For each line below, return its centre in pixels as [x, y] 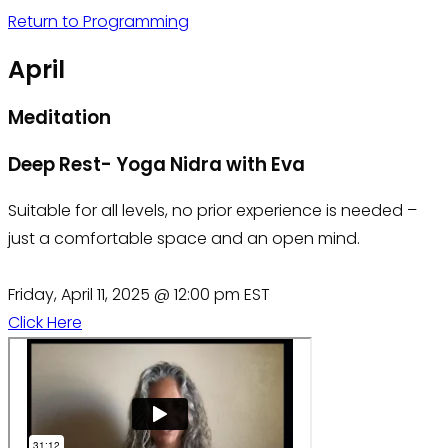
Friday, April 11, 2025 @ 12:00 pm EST [139, 295]
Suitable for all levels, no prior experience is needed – [212, 211]
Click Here [45, 323]
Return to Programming [98, 21]
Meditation [59, 117]
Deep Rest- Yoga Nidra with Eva [156, 164]
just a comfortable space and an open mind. [184, 239]
